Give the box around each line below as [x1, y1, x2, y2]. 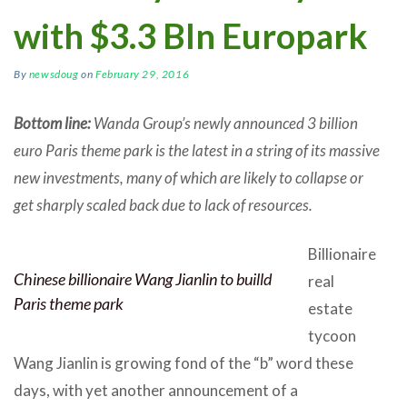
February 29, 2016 [95, 66, 190, 81]
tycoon [308, 325, 356, 345]
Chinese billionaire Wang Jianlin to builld [14, 268, 272, 289]
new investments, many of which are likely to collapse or [14, 167, 363, 187]
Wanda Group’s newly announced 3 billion [91, 113, 358, 133]
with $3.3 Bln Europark [14, 14, 368, 56]
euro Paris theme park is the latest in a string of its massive [14, 140, 380, 160]
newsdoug [28, 66, 79, 81]
